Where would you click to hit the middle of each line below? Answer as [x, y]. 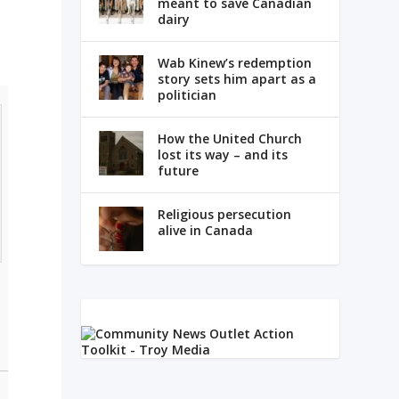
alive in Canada [205, 231]
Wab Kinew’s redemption [234, 63]
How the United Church [229, 139]
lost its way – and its [222, 155]
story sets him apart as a [236, 79]
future [178, 171]
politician [187, 95]
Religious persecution [224, 215]
